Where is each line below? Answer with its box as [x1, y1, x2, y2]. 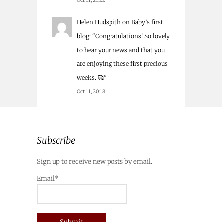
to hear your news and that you [77, 46, 165, 54]
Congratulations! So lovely [95, 32, 170, 40]
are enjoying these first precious [77, 59, 167, 67]
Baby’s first [131, 18, 163, 26]
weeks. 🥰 [77, 73, 104, 81]
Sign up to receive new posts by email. [37, 157, 152, 166]
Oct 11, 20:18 [77, 88, 105, 95]
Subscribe [37, 134, 75, 146]
